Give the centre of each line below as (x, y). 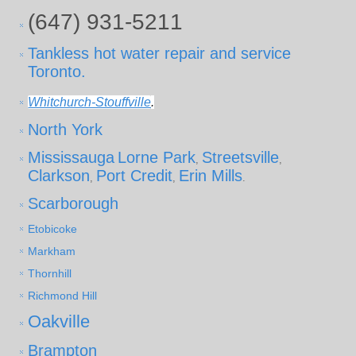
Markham (52, 252)
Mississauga (72, 158)
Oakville (59, 322)
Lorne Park (157, 158)
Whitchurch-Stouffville (90, 103)
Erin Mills (211, 176)
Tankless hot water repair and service (160, 54)
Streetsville (241, 158)
